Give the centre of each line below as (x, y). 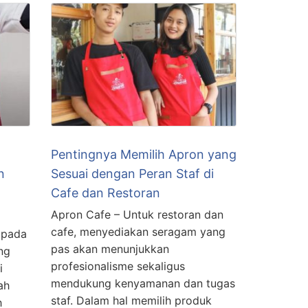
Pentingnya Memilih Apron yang (144, 155)
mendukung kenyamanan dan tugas (143, 284)
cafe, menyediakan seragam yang (138, 232)
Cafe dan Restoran (106, 193)
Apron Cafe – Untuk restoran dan (137, 215)
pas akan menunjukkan (110, 249)
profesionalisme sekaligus (118, 266)
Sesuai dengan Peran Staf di (132, 174)
